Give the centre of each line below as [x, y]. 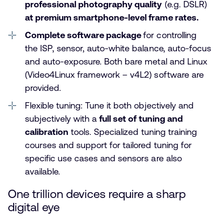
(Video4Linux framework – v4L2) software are [114, 74]
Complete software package [84, 35]
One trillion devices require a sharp [97, 194]
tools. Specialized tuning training [133, 131]
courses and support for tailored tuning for [108, 145]
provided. [43, 88]
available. [43, 171]
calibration [47, 131]
